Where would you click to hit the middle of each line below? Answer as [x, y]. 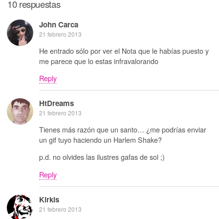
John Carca [59, 25]
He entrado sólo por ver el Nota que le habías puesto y [124, 50]
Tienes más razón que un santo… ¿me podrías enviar [123, 129]
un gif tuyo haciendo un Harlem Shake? [100, 139]
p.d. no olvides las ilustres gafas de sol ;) [102, 157]
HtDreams [56, 103]
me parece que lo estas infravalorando [99, 61]
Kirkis [49, 200]
